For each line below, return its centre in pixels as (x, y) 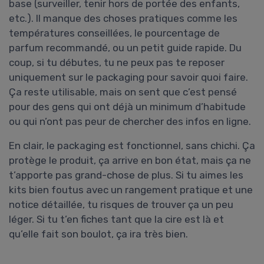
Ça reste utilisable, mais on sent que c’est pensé (123, 92)
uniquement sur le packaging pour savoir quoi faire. (128, 77)
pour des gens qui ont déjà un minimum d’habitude (127, 107)
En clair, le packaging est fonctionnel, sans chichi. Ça (132, 146)
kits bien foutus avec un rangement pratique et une (131, 190)
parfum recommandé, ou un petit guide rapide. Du (125, 48)
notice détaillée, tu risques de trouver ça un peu (121, 205)
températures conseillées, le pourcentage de (114, 33)
